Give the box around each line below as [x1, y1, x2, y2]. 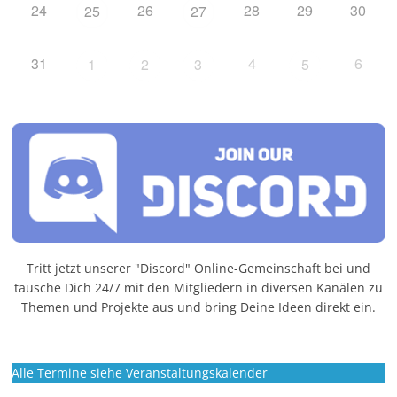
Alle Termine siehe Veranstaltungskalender [12, 363, 269, 381]
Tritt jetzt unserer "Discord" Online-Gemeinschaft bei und [26, 260, 370, 276]
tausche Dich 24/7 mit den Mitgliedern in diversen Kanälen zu [13, 279, 383, 296]
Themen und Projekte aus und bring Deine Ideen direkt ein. [20, 299, 376, 315]
